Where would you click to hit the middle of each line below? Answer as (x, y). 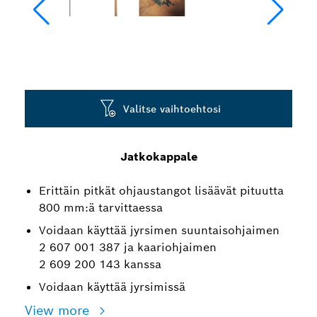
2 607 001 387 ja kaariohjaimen (128, 247)
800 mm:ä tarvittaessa (101, 208)
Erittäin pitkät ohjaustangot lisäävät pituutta (161, 191)
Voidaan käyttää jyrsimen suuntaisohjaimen (159, 230)
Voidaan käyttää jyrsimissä (112, 287)
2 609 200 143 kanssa (100, 264)
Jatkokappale (158, 157)
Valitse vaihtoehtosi (172, 109)
